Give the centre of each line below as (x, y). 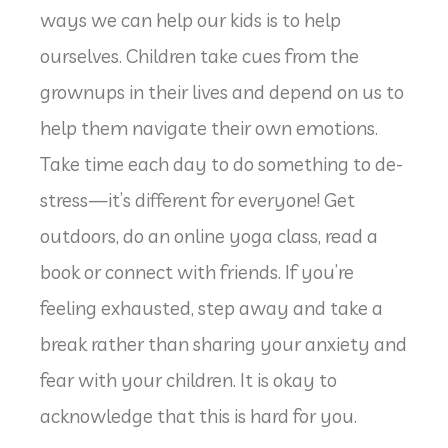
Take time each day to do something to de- (221, 163)
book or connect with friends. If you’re (197, 271)
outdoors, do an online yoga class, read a (209, 235)
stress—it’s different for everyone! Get (197, 199)
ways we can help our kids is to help (190, 19)
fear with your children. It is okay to (188, 379)
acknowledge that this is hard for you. (198, 415)
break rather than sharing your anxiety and (223, 343)
